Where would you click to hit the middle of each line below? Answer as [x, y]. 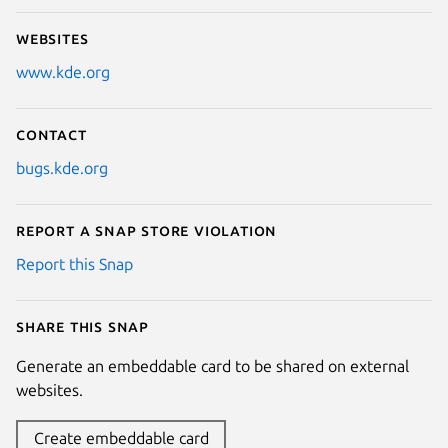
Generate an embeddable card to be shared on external [212, 365]
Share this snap [82, 325]
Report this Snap [74, 263]
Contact [51, 133]
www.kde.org [63, 71]
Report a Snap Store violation [147, 229]
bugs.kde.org [62, 167]
